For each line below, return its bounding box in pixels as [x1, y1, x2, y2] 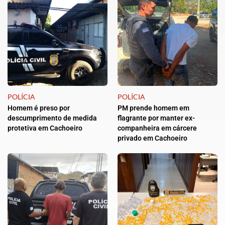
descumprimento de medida [8, 114, 97, 123]
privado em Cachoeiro [118, 134, 187, 143]
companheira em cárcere [118, 124, 197, 133]
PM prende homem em [118, 104, 189, 113]
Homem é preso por [8, 104, 70, 113]
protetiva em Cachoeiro [8, 124, 82, 133]
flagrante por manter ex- [118, 114, 195, 123]
